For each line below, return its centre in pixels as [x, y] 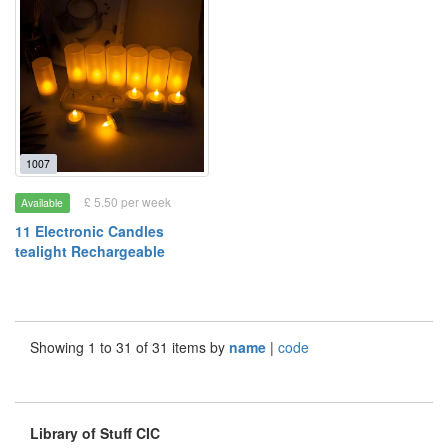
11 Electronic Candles [89, 231]
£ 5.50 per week [127, 201]
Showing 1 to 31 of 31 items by [129, 347]
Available [42, 202]
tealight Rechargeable [90, 251]
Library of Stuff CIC [95, 433]
